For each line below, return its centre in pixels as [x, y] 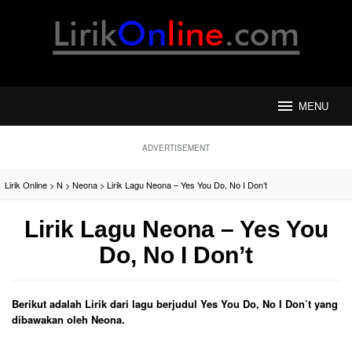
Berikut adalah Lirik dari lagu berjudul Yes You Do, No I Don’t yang [175, 304]
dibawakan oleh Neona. [68, 319]
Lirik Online [26, 185]
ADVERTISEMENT [176, 148]
